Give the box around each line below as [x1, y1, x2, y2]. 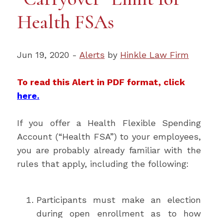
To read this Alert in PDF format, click [17, 77, 185, 87]
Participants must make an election [36, 195, 201, 205]
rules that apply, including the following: [17, 159, 189, 169]
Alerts [79, 50, 105, 60]
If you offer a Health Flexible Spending [17, 118, 201, 128]
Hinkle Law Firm [120, 50, 189, 60]
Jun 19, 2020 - [17, 50, 79, 60]
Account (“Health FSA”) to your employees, [17, 131, 201, 142]
